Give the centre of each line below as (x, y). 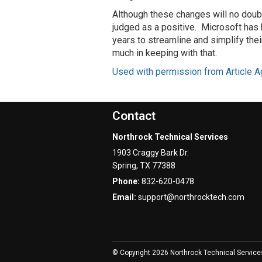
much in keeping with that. (165, 53)
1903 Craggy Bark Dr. (151, 153)
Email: (125, 197)
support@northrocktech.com (191, 197)
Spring (124, 166)
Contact (134, 116)
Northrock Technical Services (170, 137)
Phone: (127, 181)
